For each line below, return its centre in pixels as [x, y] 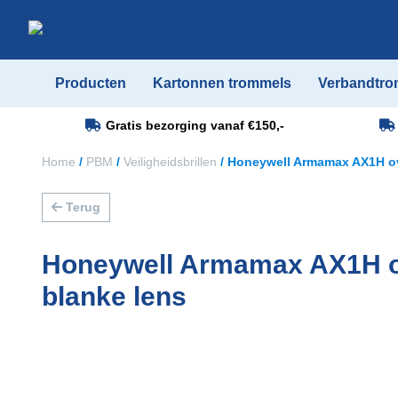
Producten [91, 83]
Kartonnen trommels [222, 83]
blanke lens [114, 296]
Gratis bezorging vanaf [176, 125]
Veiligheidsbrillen [170, 162]
